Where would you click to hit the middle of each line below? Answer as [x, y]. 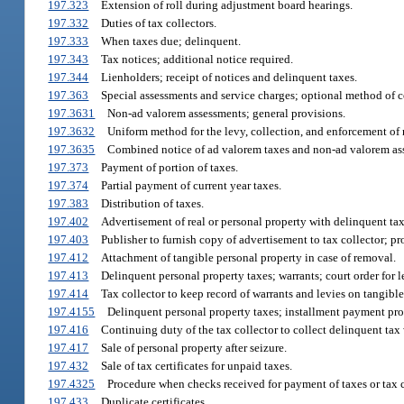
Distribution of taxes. [152, 204]
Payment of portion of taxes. [169, 168]
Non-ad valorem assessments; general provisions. [226, 114]
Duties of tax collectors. [158, 23]
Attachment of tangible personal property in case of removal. [248, 258]
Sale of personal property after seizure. [193, 348]
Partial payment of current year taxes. [191, 186]
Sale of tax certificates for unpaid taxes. [196, 366]
